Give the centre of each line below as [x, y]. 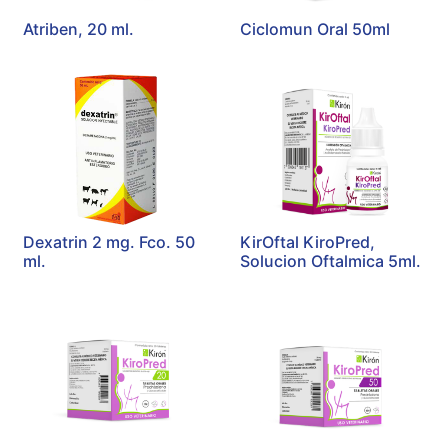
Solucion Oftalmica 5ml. [330, 261]
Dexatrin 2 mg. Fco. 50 [109, 242]
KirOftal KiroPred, [307, 242]
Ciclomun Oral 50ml [314, 29]
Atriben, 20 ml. [78, 29]
